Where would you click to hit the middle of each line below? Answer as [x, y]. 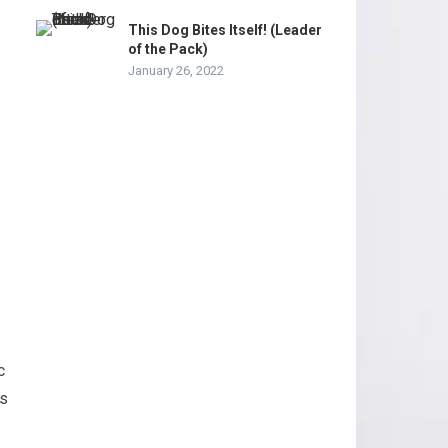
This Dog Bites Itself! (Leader [225, 30]
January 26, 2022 [176, 70]
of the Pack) [168, 49]
